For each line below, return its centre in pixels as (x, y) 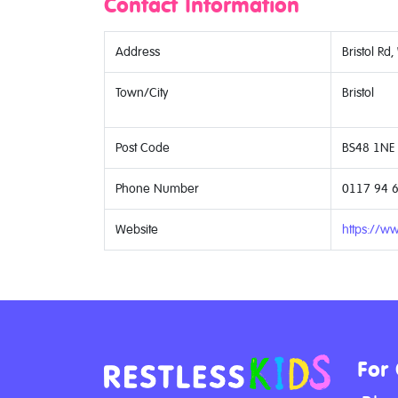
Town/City (142, 93)
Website (137, 230)
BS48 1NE (368, 148)
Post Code (143, 148)
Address (138, 52)
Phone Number (157, 189)
